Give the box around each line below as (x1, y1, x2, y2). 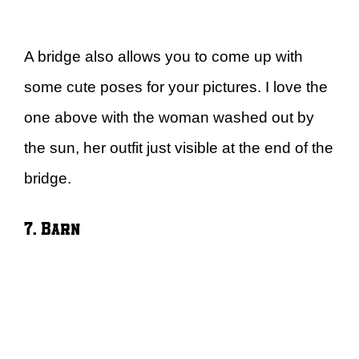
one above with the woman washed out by (24, 108, 314, 126)
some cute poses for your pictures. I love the (24, 78, 328, 95)
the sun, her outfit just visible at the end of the (24, 139, 333, 156)
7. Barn (24, 216, 80, 240)
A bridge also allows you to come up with (24, 47, 303, 65)
